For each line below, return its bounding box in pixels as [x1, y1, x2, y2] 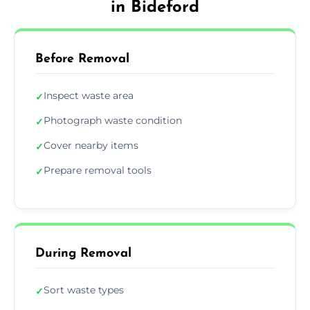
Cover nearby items [44, 138, 138, 152]
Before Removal [35, 52, 129, 66]
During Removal [35, 246, 131, 260]
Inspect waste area [44, 89, 134, 102]
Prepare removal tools [44, 163, 152, 176]
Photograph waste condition [44, 113, 182, 127]
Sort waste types [44, 283, 124, 296]
